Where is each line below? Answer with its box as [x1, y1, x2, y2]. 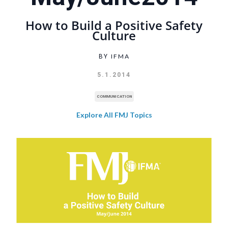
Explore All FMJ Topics [76, 110, 152, 119]
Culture [92, 27, 136, 44]
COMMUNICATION [96, 94, 132, 99]
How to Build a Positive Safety [25, 17, 203, 34]
